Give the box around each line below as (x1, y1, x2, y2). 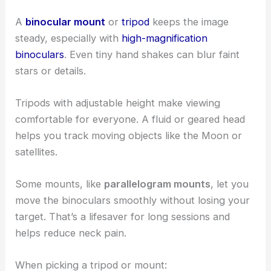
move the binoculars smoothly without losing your (15, 194, 250, 207)
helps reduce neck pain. (15, 227, 127, 240)
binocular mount (25, 15, 106, 28)
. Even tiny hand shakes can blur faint (64, 48, 240, 60)
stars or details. (15, 64, 87, 77)
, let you (211, 178, 249, 191)
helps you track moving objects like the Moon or (15, 129, 243, 142)
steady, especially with (15, 31, 122, 44)
